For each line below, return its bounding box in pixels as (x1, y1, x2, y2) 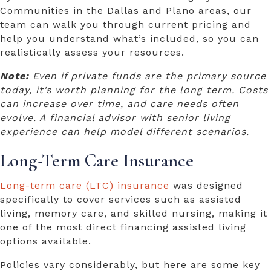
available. (38, 235, 91, 247)
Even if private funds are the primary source (29, 70, 266, 82)
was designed (169, 180, 243, 192)
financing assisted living (120, 221, 246, 233)
